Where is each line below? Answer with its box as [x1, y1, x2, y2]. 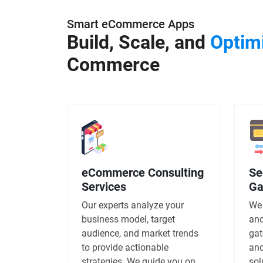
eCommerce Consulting [82, 165, 204, 180]
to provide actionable [82, 241, 168, 253]
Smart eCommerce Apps [67, 16, 194, 31]
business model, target [82, 213, 175, 225]
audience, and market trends [82, 227, 198, 239]
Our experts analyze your [82, 199, 184, 211]
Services [82, 179, 126, 194]
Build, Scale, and [67, 31, 210, 53]
